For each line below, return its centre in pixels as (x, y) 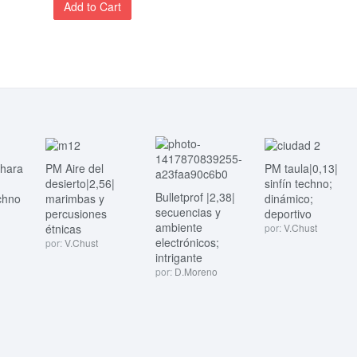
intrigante (178, 258)
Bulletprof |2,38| (195, 197)
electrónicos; (187, 243)
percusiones (76, 214)
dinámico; (289, 199)
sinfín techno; (299, 184)
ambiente (178, 228)
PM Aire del (75, 169)
